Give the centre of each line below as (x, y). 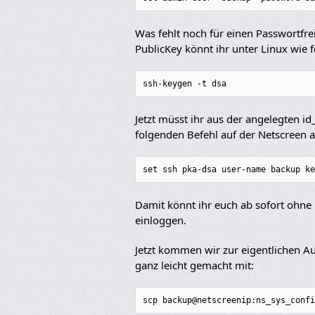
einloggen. (161, 220)
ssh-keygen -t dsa (185, 84)
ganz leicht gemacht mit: (194, 265)
